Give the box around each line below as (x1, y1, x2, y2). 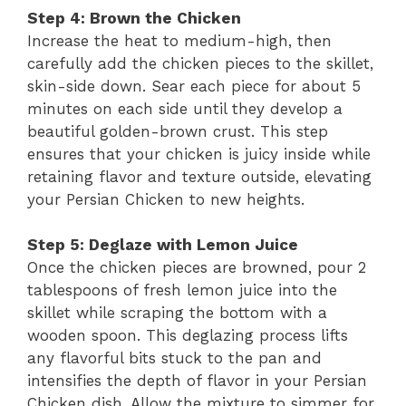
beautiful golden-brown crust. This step (27, 121, 328, 140)
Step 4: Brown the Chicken (27, 8, 241, 27)
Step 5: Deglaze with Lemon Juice (27, 236, 298, 254)
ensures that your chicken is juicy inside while (27, 144, 371, 163)
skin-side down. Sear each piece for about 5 (27, 76, 361, 95)
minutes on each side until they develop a (27, 99, 343, 118)
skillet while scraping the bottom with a (27, 304, 327, 322)
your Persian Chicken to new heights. (27, 189, 304, 208)
